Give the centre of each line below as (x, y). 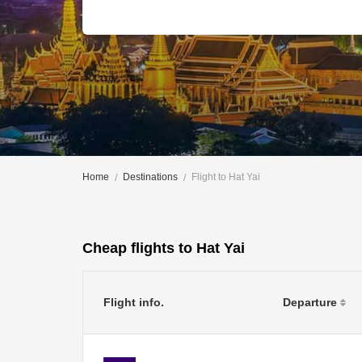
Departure (311, 302)
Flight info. (134, 302)
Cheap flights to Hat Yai (164, 248)
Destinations (150, 177)
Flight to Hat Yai (226, 177)
